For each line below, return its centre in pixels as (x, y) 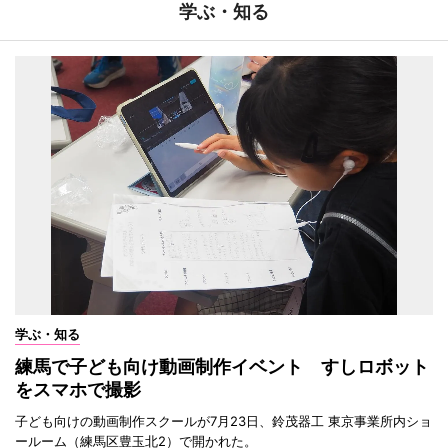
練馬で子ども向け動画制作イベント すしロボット (222, 367)
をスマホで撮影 (78, 390)
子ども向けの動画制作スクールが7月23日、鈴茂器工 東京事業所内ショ (223, 421)
